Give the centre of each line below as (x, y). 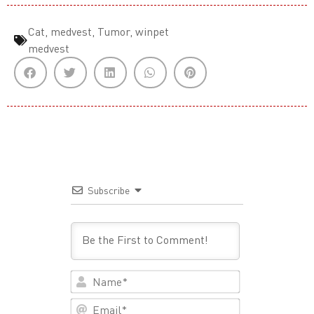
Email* (256, 305)
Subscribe (109, 191)
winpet (152, 32)
